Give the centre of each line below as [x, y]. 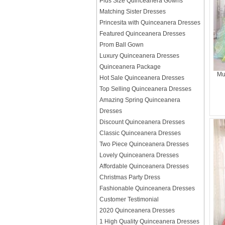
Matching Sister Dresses [133, 12]
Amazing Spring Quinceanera [140, 100]
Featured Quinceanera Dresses [142, 34]
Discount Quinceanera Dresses [142, 122]
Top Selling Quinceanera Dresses [145, 89]
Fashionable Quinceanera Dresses [147, 188]
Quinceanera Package [130, 67]
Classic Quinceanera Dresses [140, 133]
